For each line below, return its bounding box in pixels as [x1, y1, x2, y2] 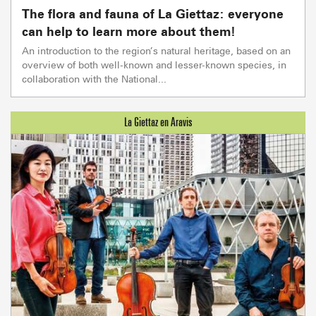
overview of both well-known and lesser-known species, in [22, 58, 286, 71]
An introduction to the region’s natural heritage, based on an [22, 44, 291, 56]
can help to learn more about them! [22, 23, 236, 39]
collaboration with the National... [22, 72, 166, 85]
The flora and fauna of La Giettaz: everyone [22, 6, 284, 21]
